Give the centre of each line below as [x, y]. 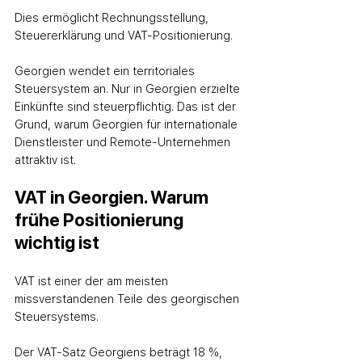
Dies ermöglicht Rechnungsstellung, [113, 18]
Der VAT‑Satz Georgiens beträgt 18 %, [120, 352]
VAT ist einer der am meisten [93, 281]
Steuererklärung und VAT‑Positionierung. [124, 36]
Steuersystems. [57, 317]
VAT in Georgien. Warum [113, 197]
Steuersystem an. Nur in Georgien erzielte [129, 89]
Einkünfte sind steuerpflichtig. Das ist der [127, 107]
